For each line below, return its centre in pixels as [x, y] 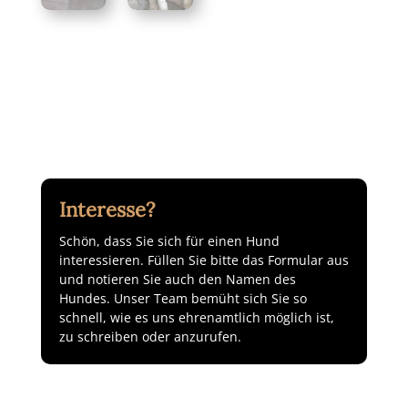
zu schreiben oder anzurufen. [150, 336]
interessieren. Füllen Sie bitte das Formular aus [204, 260]
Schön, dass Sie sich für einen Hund [169, 240]
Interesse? [107, 209]
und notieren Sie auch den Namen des [177, 279]
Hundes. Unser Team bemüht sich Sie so [183, 298]
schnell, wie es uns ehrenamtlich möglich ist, [196, 317]
